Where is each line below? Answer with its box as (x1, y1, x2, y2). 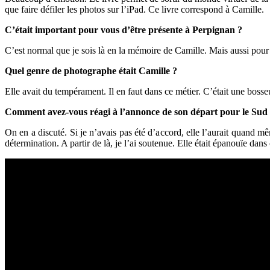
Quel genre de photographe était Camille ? (5, 65, 177, 76)
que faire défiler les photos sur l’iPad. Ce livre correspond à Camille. (5, 4, 264, 14)
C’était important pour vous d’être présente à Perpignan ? (5, 24, 242, 35)
